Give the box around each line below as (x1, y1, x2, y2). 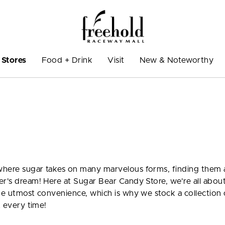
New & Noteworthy (139, 56, 214, 64)
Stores (1, 56, 27, 64)
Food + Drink (41, 56, 93, 64)
